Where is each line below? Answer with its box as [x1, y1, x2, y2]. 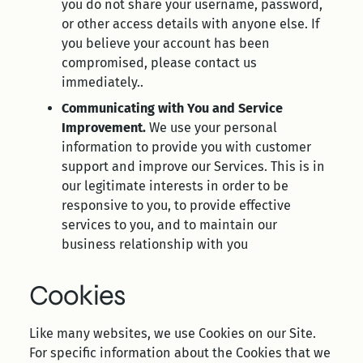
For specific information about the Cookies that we [29, 345, 331, 361]
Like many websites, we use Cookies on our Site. [29, 326, 316, 341]
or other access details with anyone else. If [62, 16, 319, 32]
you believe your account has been [62, 36, 270, 51]
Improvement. [62, 120, 146, 135]
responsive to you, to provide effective [62, 198, 291, 213]
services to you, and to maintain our [62, 217, 277, 233]
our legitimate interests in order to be [62, 178, 288, 194]
